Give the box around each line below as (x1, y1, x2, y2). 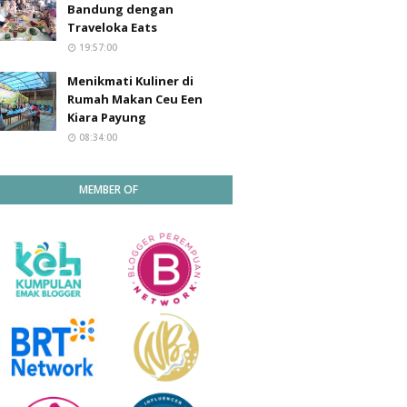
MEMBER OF (78, 182, 138, 197)
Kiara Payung (67, 109, 146, 125)
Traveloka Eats (67, 19, 157, 35)
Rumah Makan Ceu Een (67, 91, 203, 107)
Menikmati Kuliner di (67, 73, 194, 89)
